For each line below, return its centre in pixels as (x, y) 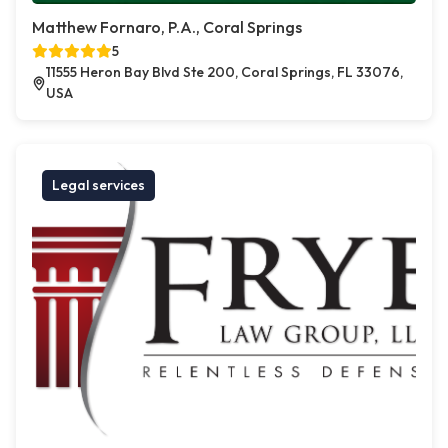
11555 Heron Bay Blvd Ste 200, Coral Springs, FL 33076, (225, 72)
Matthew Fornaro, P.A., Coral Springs (167, 27)
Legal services (98, 185)
